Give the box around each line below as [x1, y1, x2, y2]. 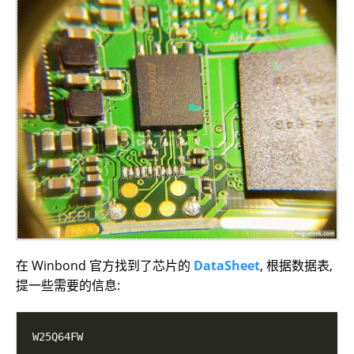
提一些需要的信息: [16, 276, 120, 294]
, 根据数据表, [260, 256, 333, 274]
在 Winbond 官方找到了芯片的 [16, 256, 194, 274]
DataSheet [194, 256, 260, 274]
